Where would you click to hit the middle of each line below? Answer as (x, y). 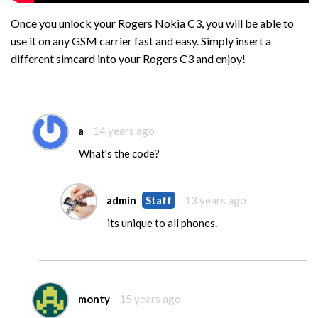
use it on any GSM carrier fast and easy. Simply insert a (141, 41)
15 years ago (150, 298)
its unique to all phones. (162, 223)
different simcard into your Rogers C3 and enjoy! (128, 59)
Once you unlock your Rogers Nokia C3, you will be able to (152, 23)
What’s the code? (119, 153)
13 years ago (215, 200)
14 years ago (124, 130)
